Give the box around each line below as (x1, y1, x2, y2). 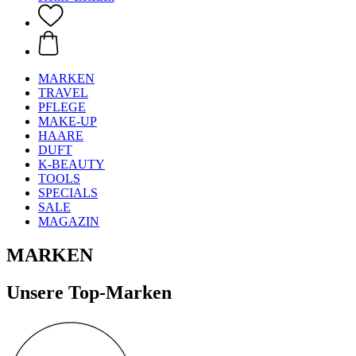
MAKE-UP (38, 114, 97, 128)
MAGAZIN (38, 215, 99, 228)
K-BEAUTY (38, 157, 105, 171)
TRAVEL (38, 86, 88, 99)
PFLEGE (38, 100, 86, 114)
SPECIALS (38, 186, 98, 199)
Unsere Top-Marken (6, 281, 172, 303)
